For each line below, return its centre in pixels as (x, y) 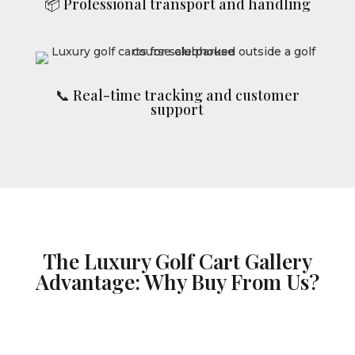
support (177, 109)
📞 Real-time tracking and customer (177, 95)
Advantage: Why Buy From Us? (177, 281)
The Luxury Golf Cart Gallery (177, 261)
